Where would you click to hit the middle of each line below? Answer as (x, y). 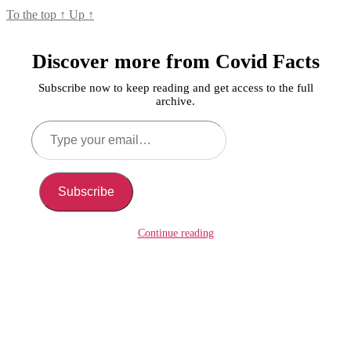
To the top (33, 14)
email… (50, 154)
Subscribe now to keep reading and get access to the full (175, 87)
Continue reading (175, 233)
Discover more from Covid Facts (175, 61)
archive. (175, 101)
